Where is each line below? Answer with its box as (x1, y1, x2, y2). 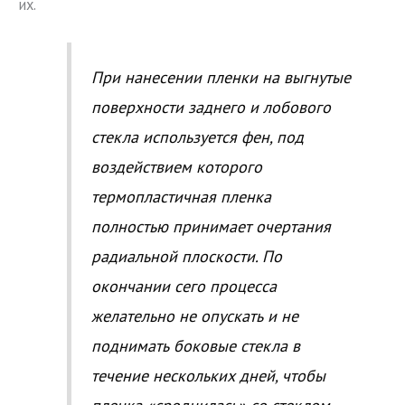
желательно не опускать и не (90, 305, 298, 326)
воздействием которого (90, 155, 262, 177)
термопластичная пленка (90, 185, 271, 207)
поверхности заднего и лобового (90, 96, 331, 118)
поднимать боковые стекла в (90, 334, 300, 356)
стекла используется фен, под (90, 126, 304, 147)
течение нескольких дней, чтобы (90, 364, 325, 386)
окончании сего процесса (90, 275, 277, 297)
